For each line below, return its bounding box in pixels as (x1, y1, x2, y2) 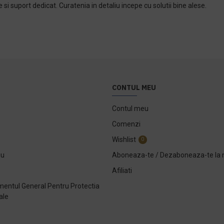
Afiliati (112, 166, 132, 174)
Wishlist (112, 135, 136, 143)
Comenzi (112, 119, 140, 128)
